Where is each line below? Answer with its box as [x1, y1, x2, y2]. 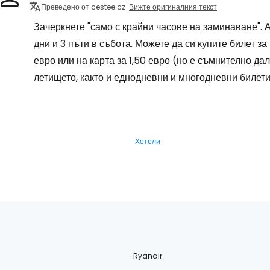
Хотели [135, 136, 160, 146]
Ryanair [133, 250, 163, 261]
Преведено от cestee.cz [41, 1, 125, 12]
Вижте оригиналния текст [129, 1, 217, 12]
